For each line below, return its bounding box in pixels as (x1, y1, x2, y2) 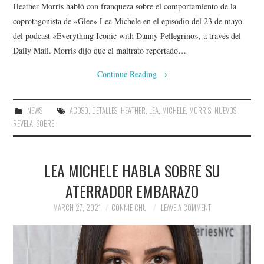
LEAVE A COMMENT (161, 202, 211, 213)
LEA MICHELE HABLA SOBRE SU (44, 159, 220, 181)
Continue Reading (97, 68, 159, 80)
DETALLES (91, 104, 117, 116)
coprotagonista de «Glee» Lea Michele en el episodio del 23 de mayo (13, 15, 243, 27)
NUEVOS (214, 104, 236, 116)
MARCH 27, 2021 (53, 202, 101, 213)
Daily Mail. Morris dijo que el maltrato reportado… (13, 44, 187, 56)
